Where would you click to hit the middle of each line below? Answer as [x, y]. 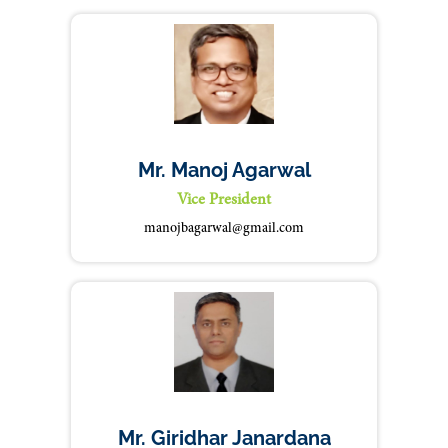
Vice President [224, 200]
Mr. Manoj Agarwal [224, 170]
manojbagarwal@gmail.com [224, 229]
